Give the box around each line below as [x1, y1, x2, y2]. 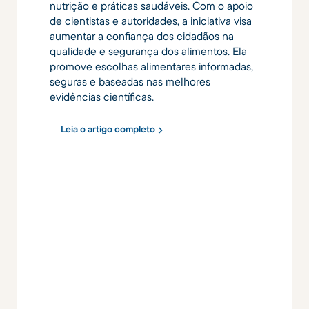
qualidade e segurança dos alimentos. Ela [50, 43, 247, 58]
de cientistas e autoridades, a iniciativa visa [50, 13, 252, 28]
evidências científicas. [50, 89, 154, 103]
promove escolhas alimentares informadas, [50, 59, 253, 73]
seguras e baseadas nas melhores [50, 74, 210, 88]
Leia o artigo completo [61, 123, 155, 136]
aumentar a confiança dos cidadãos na [50, 28, 234, 43]
